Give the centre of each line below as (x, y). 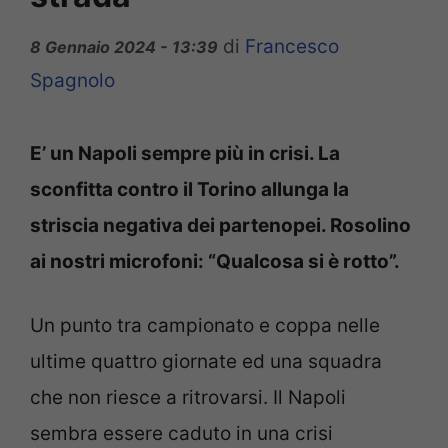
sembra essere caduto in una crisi (181, 434)
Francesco (292, 46)
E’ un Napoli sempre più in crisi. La (185, 153)
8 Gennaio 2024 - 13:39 (124, 46)
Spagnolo (72, 80)
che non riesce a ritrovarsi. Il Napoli (188, 398)
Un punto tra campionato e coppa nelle (205, 326)
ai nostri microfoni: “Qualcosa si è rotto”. (215, 261)
